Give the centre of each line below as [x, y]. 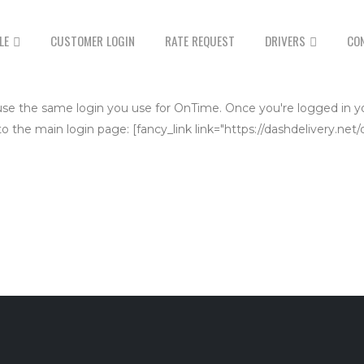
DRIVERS [285, 41]
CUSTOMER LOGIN [93, 41]
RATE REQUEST [200, 41]
